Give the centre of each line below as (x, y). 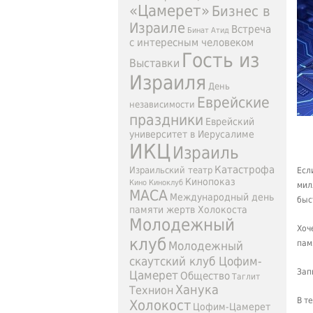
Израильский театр (171, 170)
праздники (166, 120)
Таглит (246, 277)
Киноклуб (166, 183)
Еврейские (233, 102)
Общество (205, 276)
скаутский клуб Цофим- (196, 261)
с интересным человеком (191, 43)
